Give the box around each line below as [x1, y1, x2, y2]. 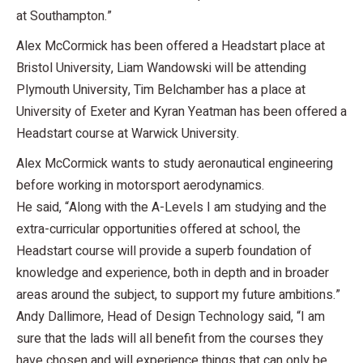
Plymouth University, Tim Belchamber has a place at [16, 79, 305, 100]
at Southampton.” [16, 6, 112, 26]
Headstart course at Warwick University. [16, 123, 239, 143]
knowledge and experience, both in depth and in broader [16, 263, 329, 283]
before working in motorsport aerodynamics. [16, 175, 264, 195]
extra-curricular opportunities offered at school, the [16, 219, 301, 239]
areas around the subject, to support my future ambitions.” [16, 284, 340, 305]
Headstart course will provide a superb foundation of [16, 241, 312, 261]
